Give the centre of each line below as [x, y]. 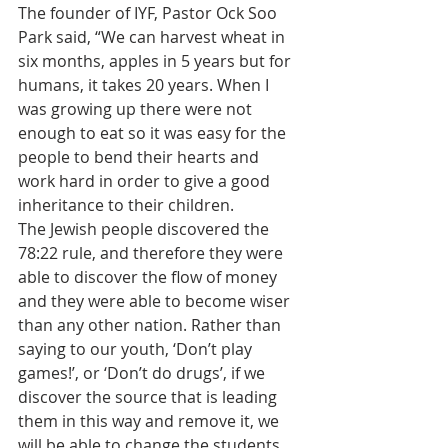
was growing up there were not [137, 108]
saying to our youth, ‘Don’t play [137, 348]
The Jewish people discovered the [145, 228]
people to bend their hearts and [140, 156]
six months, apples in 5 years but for [156, 60]
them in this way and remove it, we [150, 420]
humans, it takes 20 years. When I [145, 84]
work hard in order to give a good [146, 180]
